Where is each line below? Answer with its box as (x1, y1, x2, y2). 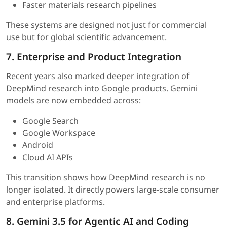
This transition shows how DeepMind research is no (6, 172, 205, 183)
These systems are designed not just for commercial (6, 19, 207, 31)
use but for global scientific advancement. (6, 31, 167, 43)
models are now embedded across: (6, 95, 141, 106)
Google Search (22, 115, 79, 127)
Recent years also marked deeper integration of (6, 70, 190, 82)
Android (22, 139, 53, 151)
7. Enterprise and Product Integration (6, 50, 181, 64)
